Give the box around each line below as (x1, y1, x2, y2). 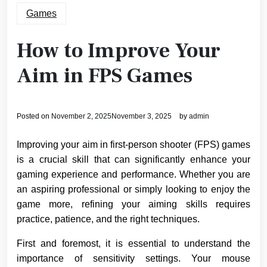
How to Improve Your (17, 38, 221, 65)
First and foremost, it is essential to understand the (17, 238, 250, 249)
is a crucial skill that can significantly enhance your (17, 154, 250, 165)
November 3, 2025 (111, 112, 172, 121)
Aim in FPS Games (17, 63, 193, 90)
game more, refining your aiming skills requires (17, 199, 250, 210)
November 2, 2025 (51, 112, 111, 121)
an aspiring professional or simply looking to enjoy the (17, 184, 250, 195)
